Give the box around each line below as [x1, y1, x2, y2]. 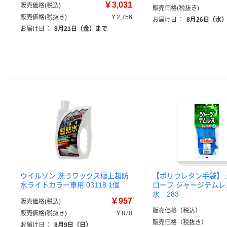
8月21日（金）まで [54, 25, 107, 32]
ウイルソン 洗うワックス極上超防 [20, 172, 129, 180]
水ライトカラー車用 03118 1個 [20, 181, 120, 189]
